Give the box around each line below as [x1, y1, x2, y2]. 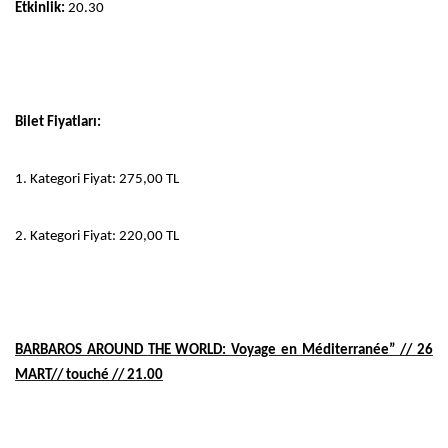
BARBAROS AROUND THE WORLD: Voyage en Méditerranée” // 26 [15, 342, 433, 358]
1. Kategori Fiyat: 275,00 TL [15, 171, 179, 187]
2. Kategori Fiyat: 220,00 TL [15, 228, 179, 244]
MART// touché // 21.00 [15, 367, 163, 383]
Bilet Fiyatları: [15, 114, 110, 130]
